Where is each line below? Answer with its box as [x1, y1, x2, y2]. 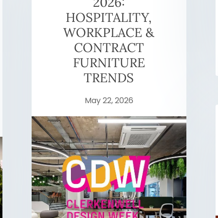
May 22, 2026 [84, 95, 133, 107]
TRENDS [84, 70, 134, 86]
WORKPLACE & [63, 24, 155, 41]
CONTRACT [73, 39, 144, 56]
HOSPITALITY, [66, 9, 152, 26]
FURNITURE [73, 54, 145, 71]
